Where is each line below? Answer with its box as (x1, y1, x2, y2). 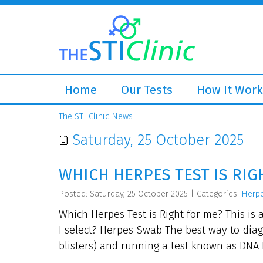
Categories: (197, 188, 241, 200)
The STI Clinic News (59, 111, 133, 122)
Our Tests (121, 83, 173, 97)
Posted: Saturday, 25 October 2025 (59, 188, 188, 200)
